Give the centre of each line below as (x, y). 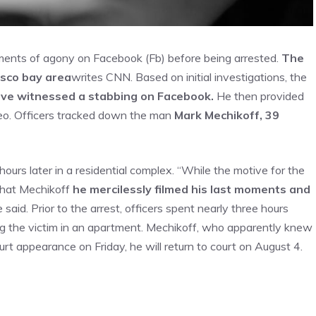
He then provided (259, 96)
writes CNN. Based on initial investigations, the (189, 77)
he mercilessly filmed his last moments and (192, 189)
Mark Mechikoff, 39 (227, 115)
